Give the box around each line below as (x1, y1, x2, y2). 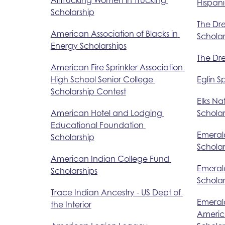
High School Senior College (50, 74, 153, 84)
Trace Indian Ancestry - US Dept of (50, 187, 181, 197)
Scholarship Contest (50, 86, 126, 96)
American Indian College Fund (50, 153, 169, 164)
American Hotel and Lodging (50, 107, 162, 118)
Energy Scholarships (50, 40, 127, 51)
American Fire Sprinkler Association (50, 62, 183, 72)
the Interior (50, 199, 91, 209)
